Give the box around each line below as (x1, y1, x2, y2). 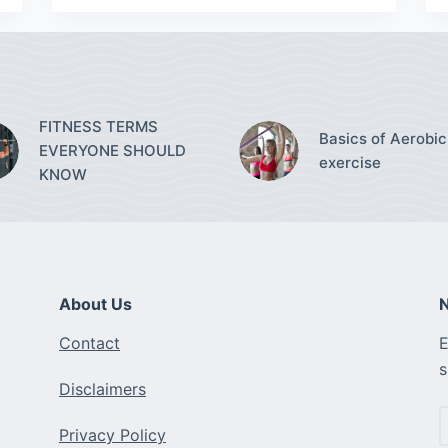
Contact (59, 333, 120, 354)
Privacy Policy (59, 425, 166, 446)
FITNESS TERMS (39, 116, 158, 136)
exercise (319, 152, 381, 172)
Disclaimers (59, 379, 146, 400)
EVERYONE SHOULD (39, 140, 186, 160)
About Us (59, 293, 132, 314)
